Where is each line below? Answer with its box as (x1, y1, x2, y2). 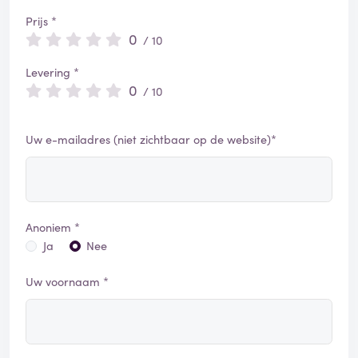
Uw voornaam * (26, 273, 109, 290)
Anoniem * (26, 219, 80, 236)
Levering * (26, 64, 79, 81)
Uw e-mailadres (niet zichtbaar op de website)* (26, 131, 276, 148)
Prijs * (26, 13, 57, 30)
